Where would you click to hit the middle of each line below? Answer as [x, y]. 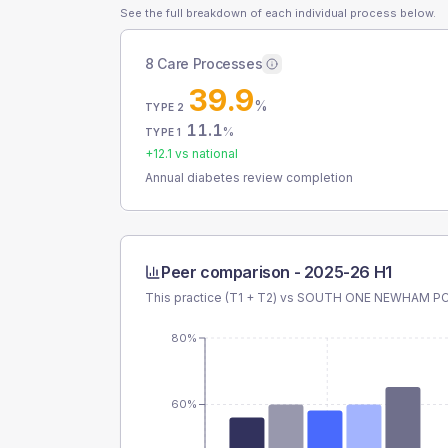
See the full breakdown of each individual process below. [278, 13]
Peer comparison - [232, 272]
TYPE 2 [165, 107]
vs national [205, 153]
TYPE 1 [163, 132]
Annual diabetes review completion [249, 177]
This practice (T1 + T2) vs [221, 297]
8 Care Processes [204, 63]
